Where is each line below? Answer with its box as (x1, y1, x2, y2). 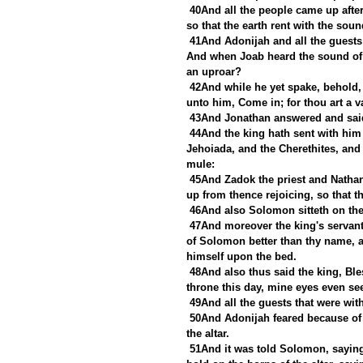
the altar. (186, 327, 229, 340)
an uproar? (186, 65, 241, 78)
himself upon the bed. (186, 250, 297, 263)
